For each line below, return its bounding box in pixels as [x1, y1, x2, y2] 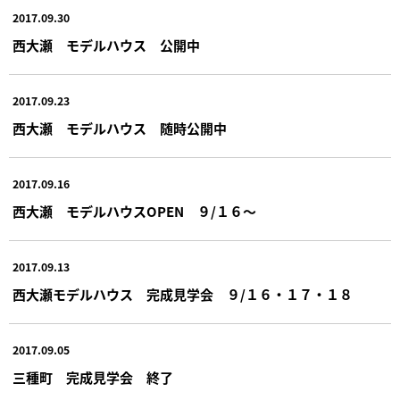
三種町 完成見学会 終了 [12, 367, 173, 387]
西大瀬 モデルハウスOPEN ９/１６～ [12, 201, 256, 221]
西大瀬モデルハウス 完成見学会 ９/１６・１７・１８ [12, 284, 353, 304]
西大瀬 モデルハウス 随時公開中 [12, 118, 227, 137]
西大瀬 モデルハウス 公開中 [12, 35, 200, 54]
